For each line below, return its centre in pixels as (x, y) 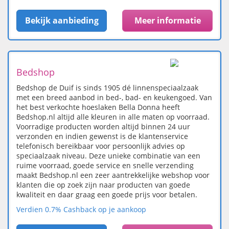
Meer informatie (167, 21)
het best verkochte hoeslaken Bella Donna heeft (98, 107)
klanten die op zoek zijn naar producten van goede (103, 185)
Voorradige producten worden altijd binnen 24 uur (103, 127)
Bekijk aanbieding (62, 21)
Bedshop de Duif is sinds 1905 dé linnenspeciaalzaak (107, 88)
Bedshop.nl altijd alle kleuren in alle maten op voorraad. (113, 117)
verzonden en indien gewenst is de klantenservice (102, 136)
